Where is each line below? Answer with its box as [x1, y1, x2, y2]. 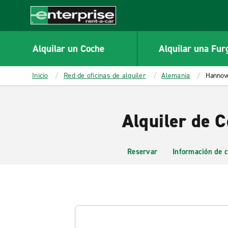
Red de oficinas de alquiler [64, 71, 146, 80]
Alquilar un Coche [32, 42, 104, 55]
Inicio [32, 71, 48, 80]
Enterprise [31, 24, 68, 35]
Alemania [161, 71, 190, 80]
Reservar [127, 147, 157, 157]
